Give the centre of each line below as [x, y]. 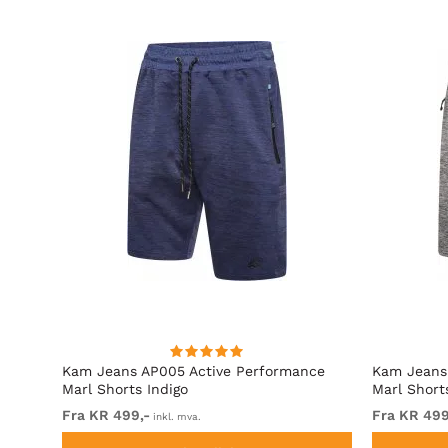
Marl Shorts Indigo [125, 389]
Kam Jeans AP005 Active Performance [193, 371]
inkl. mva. [175, 416]
